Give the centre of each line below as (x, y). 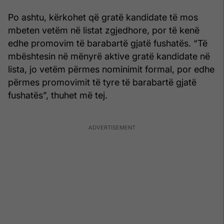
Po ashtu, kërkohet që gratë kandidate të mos (103, 17)
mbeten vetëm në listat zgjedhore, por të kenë (104, 30)
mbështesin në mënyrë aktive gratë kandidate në (109, 56)
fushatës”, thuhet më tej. (58, 95)
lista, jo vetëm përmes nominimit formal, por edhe (111, 69)
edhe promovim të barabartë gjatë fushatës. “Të (108, 43)
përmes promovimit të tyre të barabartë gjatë (102, 82)
